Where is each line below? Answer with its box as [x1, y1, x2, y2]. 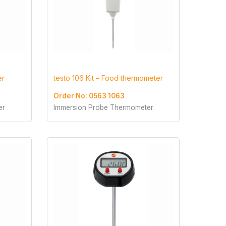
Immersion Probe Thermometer [53, 103, 153, 112]
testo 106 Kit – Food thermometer [53, 74, 163, 83]
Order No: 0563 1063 [53, 92, 125, 100]
